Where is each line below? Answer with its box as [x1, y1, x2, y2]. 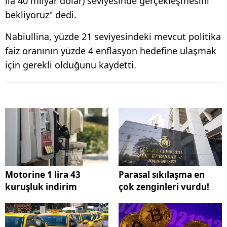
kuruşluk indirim [5, 181, 77, 193]
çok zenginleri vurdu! [119, 181, 209, 193]
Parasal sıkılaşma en [119, 169, 205, 181]
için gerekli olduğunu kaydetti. [5, 59, 136, 71]
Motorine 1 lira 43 [5, 169, 81, 181]
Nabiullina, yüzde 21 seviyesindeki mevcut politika [5, 30, 221, 43]
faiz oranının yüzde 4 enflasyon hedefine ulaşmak [5, 45, 216, 57]
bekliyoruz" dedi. [5, 9, 77, 21]
